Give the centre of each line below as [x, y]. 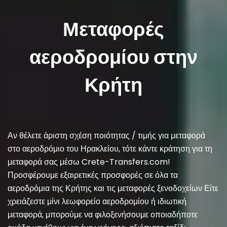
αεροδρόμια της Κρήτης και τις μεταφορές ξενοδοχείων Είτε [113, 188]
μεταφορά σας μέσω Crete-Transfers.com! [89, 162]
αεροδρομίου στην [113, 57]
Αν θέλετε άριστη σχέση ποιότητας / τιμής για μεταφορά [106, 136]
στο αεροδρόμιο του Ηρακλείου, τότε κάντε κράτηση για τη [110, 149]
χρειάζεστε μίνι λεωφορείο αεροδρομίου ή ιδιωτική [97, 201]
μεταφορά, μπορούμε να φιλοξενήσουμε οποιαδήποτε [103, 215]
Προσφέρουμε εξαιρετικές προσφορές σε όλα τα [93, 175]
